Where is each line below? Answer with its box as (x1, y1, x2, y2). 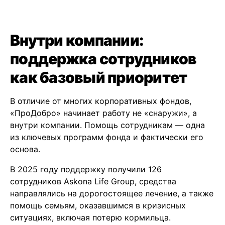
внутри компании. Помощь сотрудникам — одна (10, 120, 205, 131)
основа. (10, 144, 40, 155)
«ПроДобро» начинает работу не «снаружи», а (10, 108, 197, 119)
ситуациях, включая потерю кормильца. (10, 212, 171, 223)
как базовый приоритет (10, 68, 187, 87)
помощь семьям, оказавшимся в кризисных (10, 200, 186, 211)
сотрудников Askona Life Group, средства (10, 176, 176, 187)
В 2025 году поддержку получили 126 (10, 164, 162, 175)
